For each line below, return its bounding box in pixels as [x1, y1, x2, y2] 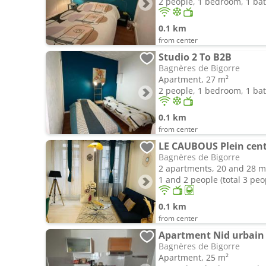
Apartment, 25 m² [159, 252, 229, 263]
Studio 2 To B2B [159, 50, 232, 64]
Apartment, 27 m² [159, 74, 229, 85]
